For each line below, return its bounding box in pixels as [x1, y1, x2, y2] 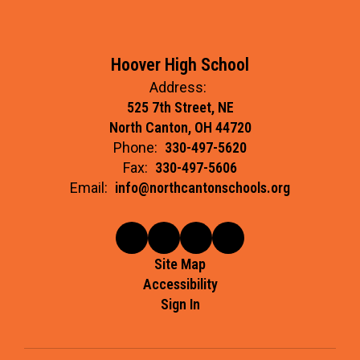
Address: [149, 79, 207, 96]
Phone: [113, 139, 157, 156]
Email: [70, 179, 108, 196]
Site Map [154, 256, 206, 272]
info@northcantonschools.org [115, 179, 290, 196]
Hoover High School [111, 55, 249, 75]
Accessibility [142, 276, 218, 292]
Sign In [160, 296, 200, 313]
